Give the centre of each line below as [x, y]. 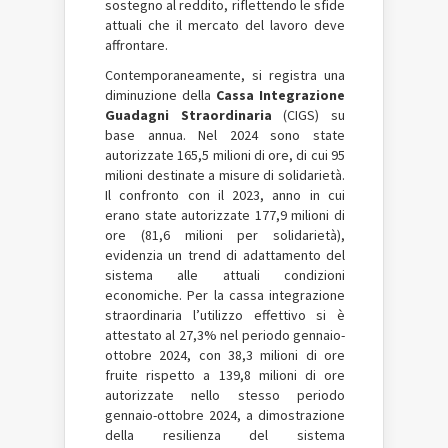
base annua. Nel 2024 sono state [225, 135]
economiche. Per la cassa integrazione [225, 295]
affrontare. [136, 45]
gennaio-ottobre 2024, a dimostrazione [225, 415]
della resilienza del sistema [225, 435]
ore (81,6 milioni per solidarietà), [225, 235]
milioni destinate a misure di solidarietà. [225, 175]
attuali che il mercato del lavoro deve [225, 25]
